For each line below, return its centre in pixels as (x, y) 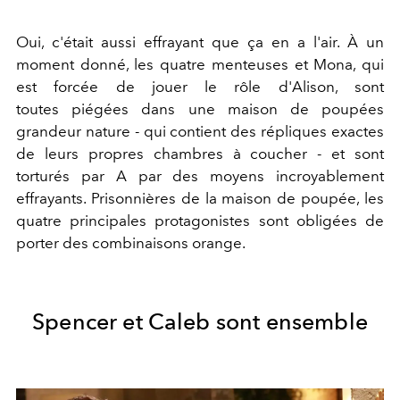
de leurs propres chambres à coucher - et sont (200, 153)
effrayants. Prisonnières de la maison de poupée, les (200, 198)
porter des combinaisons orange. (132, 242)
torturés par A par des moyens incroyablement (200, 175)
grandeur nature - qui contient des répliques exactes (200, 131)
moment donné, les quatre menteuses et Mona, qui (200, 64)
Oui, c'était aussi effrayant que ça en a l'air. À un (200, 42)
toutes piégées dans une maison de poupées (200, 108)
